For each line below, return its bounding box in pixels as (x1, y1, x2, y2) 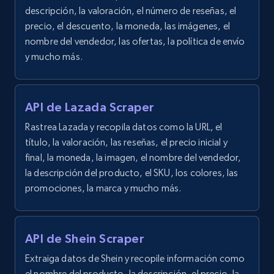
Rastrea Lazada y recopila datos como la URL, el (25, 121, 223, 133)
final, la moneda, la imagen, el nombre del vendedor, (25, 152, 242, 163)
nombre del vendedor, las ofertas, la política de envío (25, 35, 245, 47)
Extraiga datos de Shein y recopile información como (25, 253, 245, 264)
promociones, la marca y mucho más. (25, 182, 182, 194)
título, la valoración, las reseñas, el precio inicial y (25, 136, 228, 148)
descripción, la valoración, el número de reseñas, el (25, 5, 237, 17)
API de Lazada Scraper (25, 100, 154, 114)
